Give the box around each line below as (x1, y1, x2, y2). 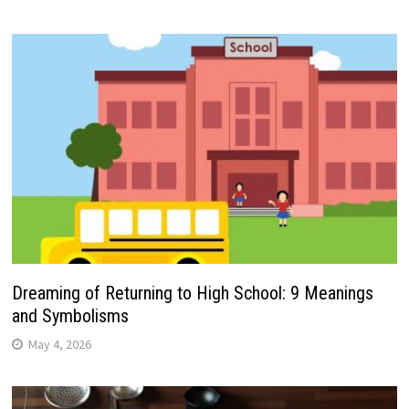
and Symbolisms (11, 304, 129, 327)
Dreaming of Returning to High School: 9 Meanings (11, 281, 373, 304)
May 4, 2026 (27, 335, 91, 352)
